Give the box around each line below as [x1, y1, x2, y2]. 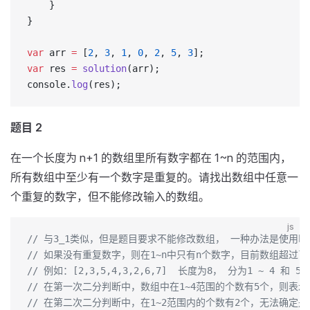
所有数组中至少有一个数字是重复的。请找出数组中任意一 [10, 170, 298, 184]
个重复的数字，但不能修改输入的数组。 [10, 190, 210, 203]
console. [27, 79, 71, 90]
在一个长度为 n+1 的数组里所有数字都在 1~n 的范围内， [10, 151, 291, 165]
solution [77, 63, 127, 74]
